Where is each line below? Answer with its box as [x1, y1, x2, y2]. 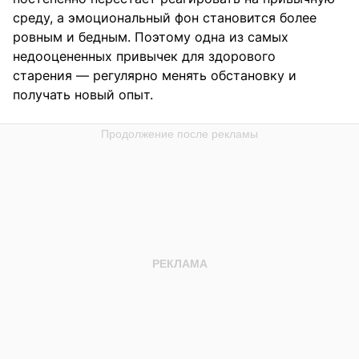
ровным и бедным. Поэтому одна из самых [13, 29, 288, 46]
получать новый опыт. [13, 87, 153, 103]
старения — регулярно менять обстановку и [13, 67, 296, 84]
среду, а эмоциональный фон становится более [13, 10, 317, 26]
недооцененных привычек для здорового [13, 48, 276, 65]
